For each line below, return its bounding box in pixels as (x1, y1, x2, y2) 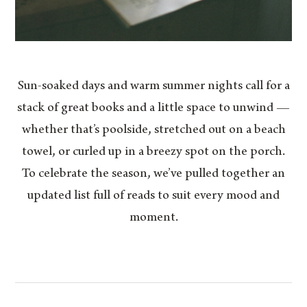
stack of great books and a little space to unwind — (17, 101, 290, 116)
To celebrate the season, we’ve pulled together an (22, 167, 285, 182)
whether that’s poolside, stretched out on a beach (21, 123, 286, 138)
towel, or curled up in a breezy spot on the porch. (22, 145, 285, 160)
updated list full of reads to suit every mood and (27, 189, 280, 204)
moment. (129, 211, 178, 225)
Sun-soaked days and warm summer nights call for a (17, 79, 290, 94)
